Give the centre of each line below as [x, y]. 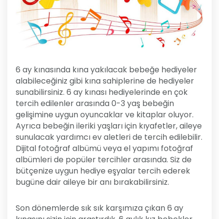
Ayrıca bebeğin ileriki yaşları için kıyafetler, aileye [109, 126]
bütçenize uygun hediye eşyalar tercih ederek [103, 171]
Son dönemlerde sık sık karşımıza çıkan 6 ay [99, 208]
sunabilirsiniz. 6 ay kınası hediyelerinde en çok [102, 92]
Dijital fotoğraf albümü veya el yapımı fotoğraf [104, 149]
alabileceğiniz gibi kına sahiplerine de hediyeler [105, 81]
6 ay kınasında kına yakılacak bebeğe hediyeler [106, 70]
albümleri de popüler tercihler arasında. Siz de [104, 160]
